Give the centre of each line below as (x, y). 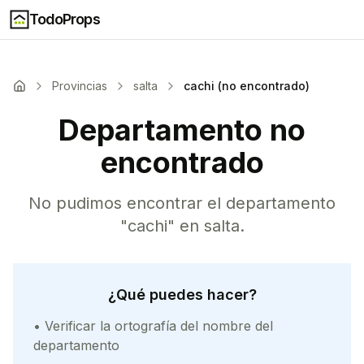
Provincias (80, 86)
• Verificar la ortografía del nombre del (153, 326)
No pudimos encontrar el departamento (182, 203)
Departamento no (182, 130)
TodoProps (65, 19)
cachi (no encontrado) (247, 86)
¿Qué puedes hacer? (182, 295)
